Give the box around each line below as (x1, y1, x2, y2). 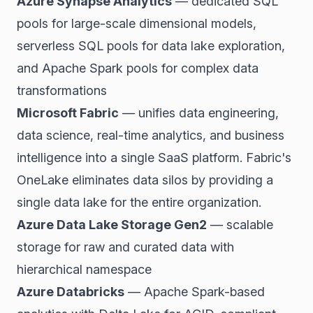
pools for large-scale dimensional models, (17, 16, 256, 31)
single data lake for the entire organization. (17, 195, 261, 210)
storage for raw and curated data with (17, 240, 234, 254)
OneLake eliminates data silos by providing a (17, 173, 273, 187)
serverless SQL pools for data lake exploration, (17, 38, 285, 53)
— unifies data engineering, (119, 105, 279, 120)
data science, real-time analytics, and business (17, 128, 284, 143)
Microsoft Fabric (17, 105, 119, 120)
